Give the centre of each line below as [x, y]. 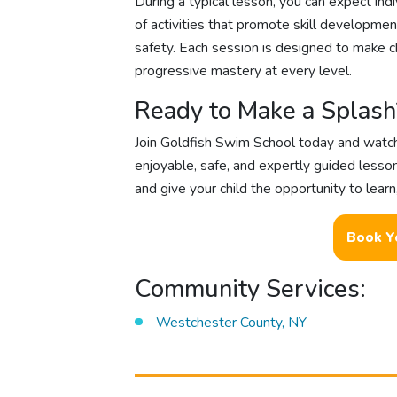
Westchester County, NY [231, 322]
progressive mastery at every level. [244, 70]
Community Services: [251, 288]
